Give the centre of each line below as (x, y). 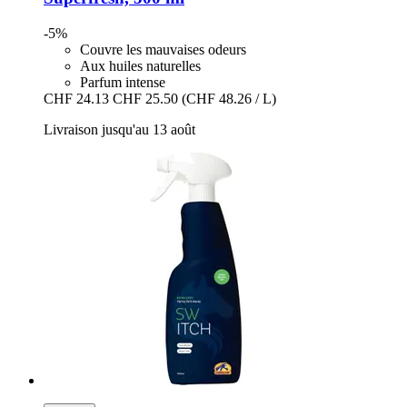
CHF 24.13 (76, 98)
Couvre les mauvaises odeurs (163, 49)
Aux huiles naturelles (140, 65)
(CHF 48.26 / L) (229, 98)
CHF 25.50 (145, 98)
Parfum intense (123, 82)
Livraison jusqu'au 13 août (119, 129)
